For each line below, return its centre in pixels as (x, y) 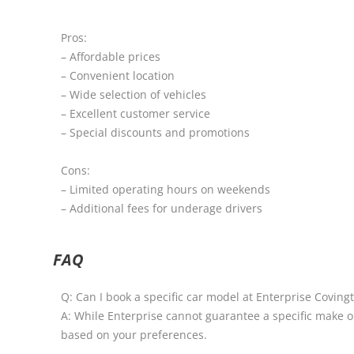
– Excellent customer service (136, 114)
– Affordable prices (111, 57)
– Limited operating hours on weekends (166, 190)
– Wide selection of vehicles (134, 95)
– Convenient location (118, 76)
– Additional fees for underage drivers (162, 209)
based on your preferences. (134, 335)
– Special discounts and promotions (156, 133)
